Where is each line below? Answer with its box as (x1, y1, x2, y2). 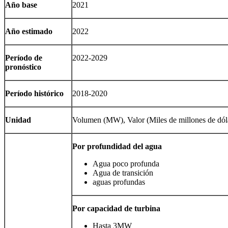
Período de (5, 53, 42, 63)
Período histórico (5, 89, 64, 98)
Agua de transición (93, 168, 153, 178)
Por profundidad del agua (72, 142, 162, 151)
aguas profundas (93, 178, 145, 187)
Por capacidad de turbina (72, 204, 160, 213)
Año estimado (5, 27, 52, 36)
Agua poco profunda (93, 159, 159, 168)
